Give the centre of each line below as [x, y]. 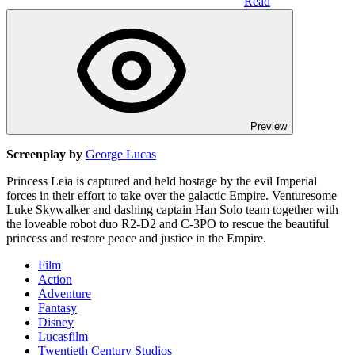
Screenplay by [44, 154]
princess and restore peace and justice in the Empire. [136, 238]
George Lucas [121, 154]
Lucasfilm [63, 336]
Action [55, 279]
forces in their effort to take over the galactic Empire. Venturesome [172, 195]
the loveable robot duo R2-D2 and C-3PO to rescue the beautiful [168, 223]
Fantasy [57, 307]
